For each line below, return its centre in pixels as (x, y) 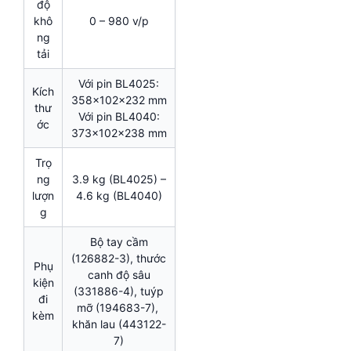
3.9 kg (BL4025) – (119, 179)
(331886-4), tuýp (119, 291)
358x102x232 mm (119, 100)
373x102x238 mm (119, 133)
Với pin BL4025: (119, 84)
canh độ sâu (119, 275)
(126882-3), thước (119, 259)
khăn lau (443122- (119, 324)
